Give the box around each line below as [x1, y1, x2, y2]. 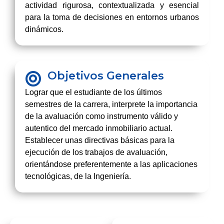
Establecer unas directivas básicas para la [25, 136, 174, 144]
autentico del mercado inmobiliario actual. [25, 124, 172, 132]
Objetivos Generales [47, 69, 164, 82]
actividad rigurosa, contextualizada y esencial [25, 1, 199, 9]
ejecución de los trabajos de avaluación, [25, 148, 167, 156]
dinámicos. [25, 25, 63, 33]
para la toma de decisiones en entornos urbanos [25, 13, 199, 21]
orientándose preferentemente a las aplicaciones [25, 160, 197, 168]
